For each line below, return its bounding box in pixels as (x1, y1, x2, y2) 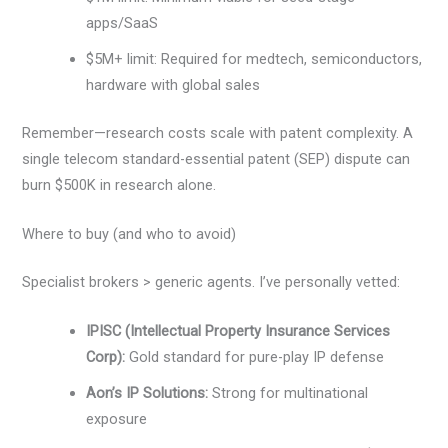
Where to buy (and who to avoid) (22, 225, 237, 244)
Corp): (86, 348, 126, 367)
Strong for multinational (208, 384, 369, 403)
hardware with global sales (86, 76, 261, 95)
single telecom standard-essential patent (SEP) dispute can (22, 149, 411, 168)
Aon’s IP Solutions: (86, 384, 209, 403)
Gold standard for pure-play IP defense (125, 348, 385, 367)
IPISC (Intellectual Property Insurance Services (86, 322, 391, 341)
